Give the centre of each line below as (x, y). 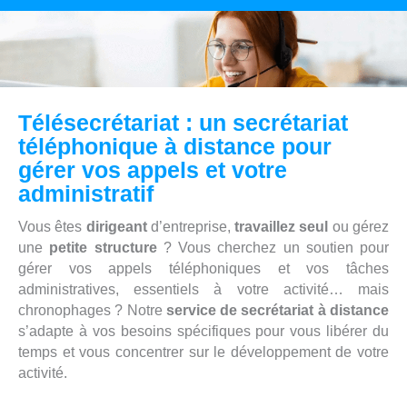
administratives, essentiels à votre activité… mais (203, 289)
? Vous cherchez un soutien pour (273, 247)
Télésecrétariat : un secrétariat (183, 122)
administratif (86, 193)
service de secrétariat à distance (278, 310)
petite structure (103, 247)
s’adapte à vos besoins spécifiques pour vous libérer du (203, 331)
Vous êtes (52, 226)
